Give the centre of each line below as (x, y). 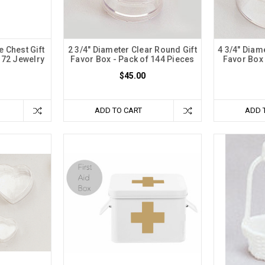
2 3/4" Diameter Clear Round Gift (132, 50)
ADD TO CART (119, 111)
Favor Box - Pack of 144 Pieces (132, 59)
